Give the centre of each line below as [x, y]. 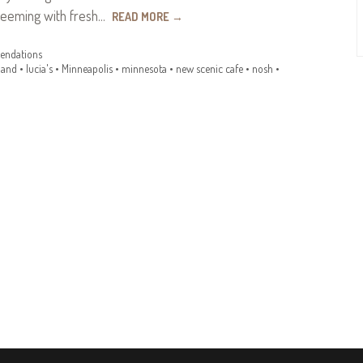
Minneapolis [87, 69]
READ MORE [141, 17]
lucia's [39, 69]
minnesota [144, 69]
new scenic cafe [209, 69]
